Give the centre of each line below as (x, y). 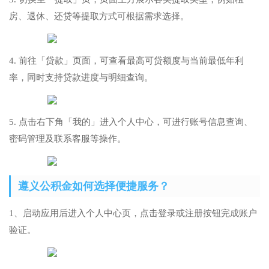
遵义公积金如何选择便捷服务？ (94, 186)
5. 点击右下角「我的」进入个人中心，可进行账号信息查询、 (131, 122)
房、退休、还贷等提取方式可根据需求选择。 (99, 17)
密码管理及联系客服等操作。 (68, 139)
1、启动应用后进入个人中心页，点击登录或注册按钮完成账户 (133, 213)
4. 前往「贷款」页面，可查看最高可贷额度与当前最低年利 (126, 61)
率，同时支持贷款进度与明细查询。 (81, 78)
